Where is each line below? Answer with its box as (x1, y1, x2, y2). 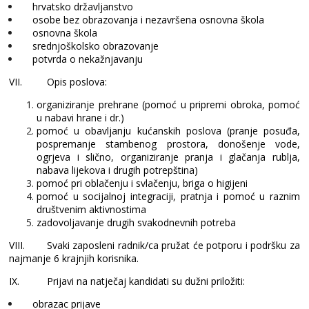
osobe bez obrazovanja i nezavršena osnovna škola (32, 13, 264, 27)
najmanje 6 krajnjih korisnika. (9, 252, 139, 266)
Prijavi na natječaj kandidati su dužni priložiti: (47, 275, 245, 288)
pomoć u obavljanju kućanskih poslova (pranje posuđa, (37, 124, 300, 138)
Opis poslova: (47, 75, 107, 89)
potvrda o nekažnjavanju (32, 52, 143, 66)
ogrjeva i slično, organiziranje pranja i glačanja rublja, (37, 150, 300, 164)
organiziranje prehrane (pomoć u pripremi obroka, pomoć (37, 98, 300, 112)
